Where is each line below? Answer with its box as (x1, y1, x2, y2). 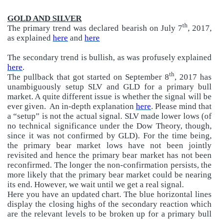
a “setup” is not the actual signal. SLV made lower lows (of (7, 111, 212, 121)
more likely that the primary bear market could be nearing (7, 170, 212, 179)
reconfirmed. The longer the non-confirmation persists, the (7, 160, 212, 170)
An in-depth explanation (49, 101, 136, 111)
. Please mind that (151, 101, 212, 111)
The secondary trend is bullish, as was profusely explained (7, 52, 212, 62)
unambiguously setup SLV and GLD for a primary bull (7, 82, 212, 91)
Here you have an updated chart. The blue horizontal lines (7, 189, 212, 199)
